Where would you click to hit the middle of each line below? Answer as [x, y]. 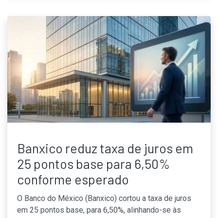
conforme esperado [73, 179]
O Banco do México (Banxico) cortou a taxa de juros [104, 198]
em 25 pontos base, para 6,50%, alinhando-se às [99, 210]
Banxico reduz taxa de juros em [105, 148]
